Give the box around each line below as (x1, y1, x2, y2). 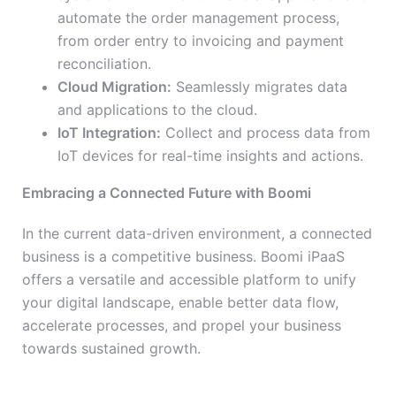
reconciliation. (57, 55, 151, 73)
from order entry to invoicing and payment (57, 32, 344, 50)
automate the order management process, (57, 9, 339, 27)
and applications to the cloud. (57, 101, 257, 119)
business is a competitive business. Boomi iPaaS (22, 247, 345, 266)
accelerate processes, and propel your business (22, 316, 341, 335)
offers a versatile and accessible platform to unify (22, 270, 356, 289)
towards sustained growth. (22, 339, 201, 358)
